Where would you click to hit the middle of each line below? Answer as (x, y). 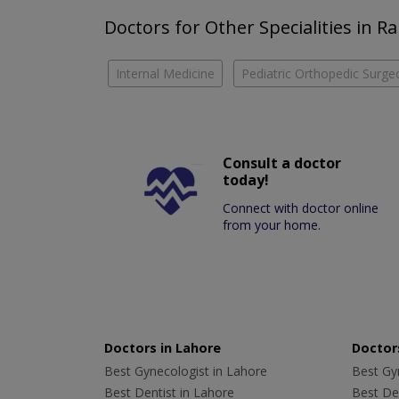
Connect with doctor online (301, 208)
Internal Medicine (165, 74)
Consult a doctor (282, 163)
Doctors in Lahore (163, 348)
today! (246, 180)
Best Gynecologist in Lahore (186, 371)
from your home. (272, 225)
